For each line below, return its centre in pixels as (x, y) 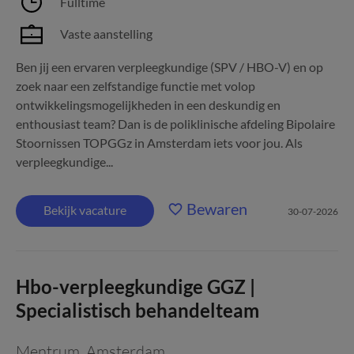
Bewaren (217, 209)
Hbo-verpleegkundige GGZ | (136, 286)
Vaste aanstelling (106, 34)
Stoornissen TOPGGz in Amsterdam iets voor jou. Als (159, 143)
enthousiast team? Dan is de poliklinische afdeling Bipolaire (175, 124)
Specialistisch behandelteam (137, 310)
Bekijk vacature (85, 210)
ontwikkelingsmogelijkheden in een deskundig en (148, 105)
